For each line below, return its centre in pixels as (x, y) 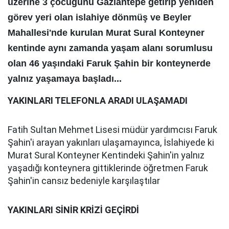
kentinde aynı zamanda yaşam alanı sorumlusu (110, 48)
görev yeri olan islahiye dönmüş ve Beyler (99, 17)
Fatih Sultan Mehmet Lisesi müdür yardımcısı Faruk (112, 130)
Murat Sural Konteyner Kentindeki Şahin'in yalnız (106, 155)
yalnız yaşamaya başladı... (65, 79)
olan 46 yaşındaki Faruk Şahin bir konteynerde (109, 63)
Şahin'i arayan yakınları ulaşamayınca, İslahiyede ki (111, 142)
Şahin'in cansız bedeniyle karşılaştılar (84, 181)
